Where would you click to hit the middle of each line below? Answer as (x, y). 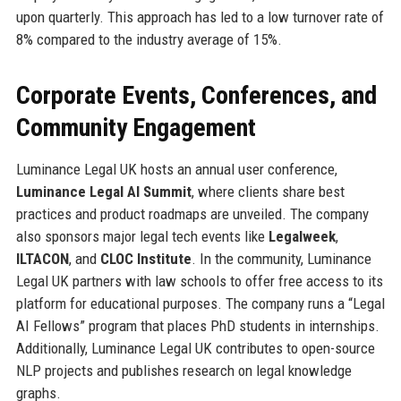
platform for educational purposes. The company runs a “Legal (200, 303)
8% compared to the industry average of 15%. (149, 39)
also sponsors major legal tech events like (142, 236)
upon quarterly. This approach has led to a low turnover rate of (200, 17)
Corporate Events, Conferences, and (196, 95)
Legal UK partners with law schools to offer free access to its (199, 281)
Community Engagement (136, 127)
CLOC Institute (145, 258)
